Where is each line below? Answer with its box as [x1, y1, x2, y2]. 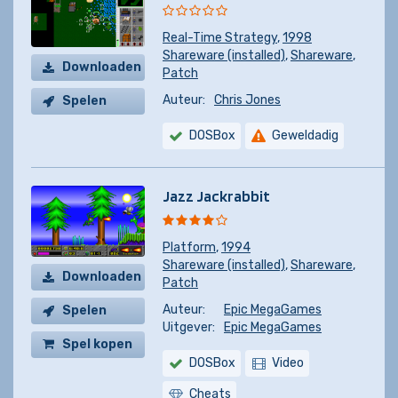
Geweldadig [272, 128, 338, 143]
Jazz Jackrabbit [163, 187, 270, 205]
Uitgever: [163, 320, 215, 335]
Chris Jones [214, 92, 281, 107]
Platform [163, 240, 216, 255]
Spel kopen [62, 337, 132, 352]
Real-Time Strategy [163, 30, 277, 45]
